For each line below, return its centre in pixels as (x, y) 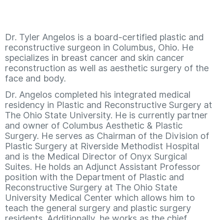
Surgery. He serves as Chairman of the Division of (107, 136)
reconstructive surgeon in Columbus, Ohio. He (99, 48)
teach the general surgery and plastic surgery (98, 208)
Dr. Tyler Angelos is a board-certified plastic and (104, 37)
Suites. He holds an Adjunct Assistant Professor (103, 167)
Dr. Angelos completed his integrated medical (98, 95)
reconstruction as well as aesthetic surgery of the (107, 68)
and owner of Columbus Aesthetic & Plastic (94, 126)
